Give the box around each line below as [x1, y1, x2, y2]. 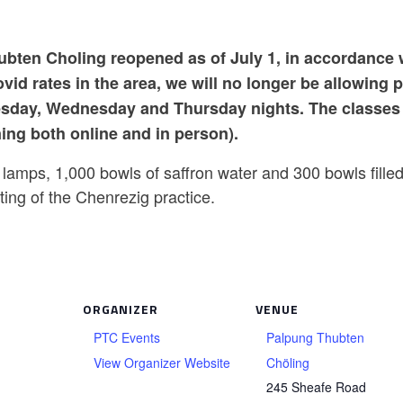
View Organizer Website [93, 354, 230, 372]
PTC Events [93, 328, 160, 346]
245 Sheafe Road [265, 378, 366, 396]
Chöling [265, 354, 309, 372]
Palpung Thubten [265, 328, 364, 346]
